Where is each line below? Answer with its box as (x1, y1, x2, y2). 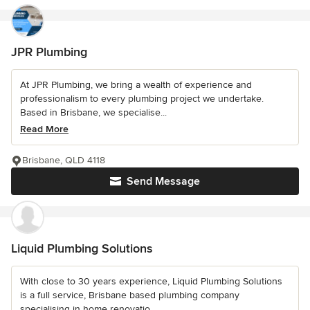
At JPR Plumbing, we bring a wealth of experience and (20, 79, 252, 91)
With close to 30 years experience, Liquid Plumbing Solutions (20, 275, 282, 288)
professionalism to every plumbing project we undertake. (20, 93, 264, 105)
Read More (20, 123, 69, 136)
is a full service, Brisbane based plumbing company (20, 289, 239, 302)
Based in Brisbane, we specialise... (20, 107, 167, 119)
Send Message (127, 174, 200, 189)
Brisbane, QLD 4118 (22, 154, 105, 167)
